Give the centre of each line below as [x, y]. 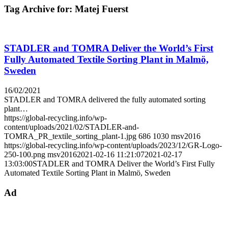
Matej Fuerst [102, 9]
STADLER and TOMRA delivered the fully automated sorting [105, 99]
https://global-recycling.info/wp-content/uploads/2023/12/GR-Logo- [113, 145]
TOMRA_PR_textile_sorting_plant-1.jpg [70, 136]
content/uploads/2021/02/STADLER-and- [72, 127]
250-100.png [25, 154]
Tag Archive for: [39, 9]
